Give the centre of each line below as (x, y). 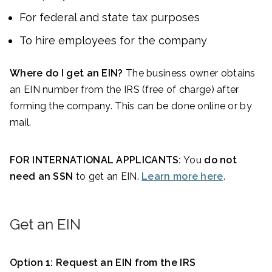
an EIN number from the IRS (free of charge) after (124, 90)
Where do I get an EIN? (66, 73)
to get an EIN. (107, 177)
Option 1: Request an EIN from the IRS (103, 263)
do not (221, 160)
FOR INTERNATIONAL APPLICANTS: (96, 160)
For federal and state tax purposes (110, 18)
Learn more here (182, 177)
